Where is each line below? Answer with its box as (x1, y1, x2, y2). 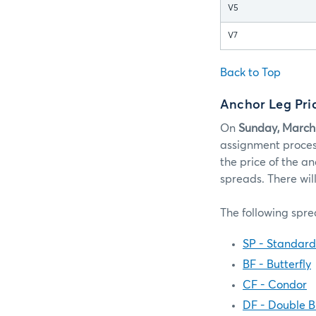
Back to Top (220, 67, 281, 79)
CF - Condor (243, 279, 307, 291)
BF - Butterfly (243, 258, 311, 270)
